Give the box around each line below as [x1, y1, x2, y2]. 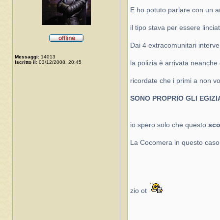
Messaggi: [15, 54, 39, 60]
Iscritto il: [15, 59, 37, 65]
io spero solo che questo [130, 121, 208, 129]
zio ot [130, 187, 149, 195]
